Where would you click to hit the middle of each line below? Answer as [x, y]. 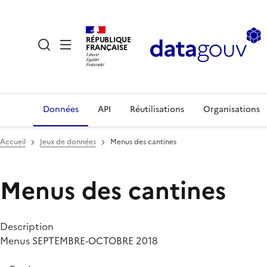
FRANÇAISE [107, 47]
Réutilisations [157, 109]
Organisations [232, 109]
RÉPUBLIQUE [108, 39]
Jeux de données [68, 142]
